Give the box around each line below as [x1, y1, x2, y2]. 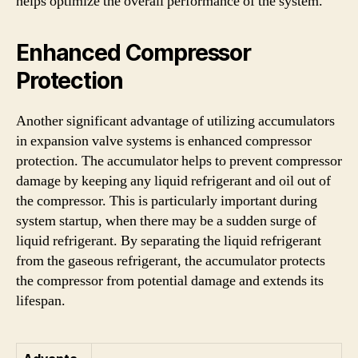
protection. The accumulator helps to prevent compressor [16, 151, 342, 170]
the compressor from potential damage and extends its [16, 271, 324, 290]
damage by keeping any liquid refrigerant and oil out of [16, 171, 331, 190]
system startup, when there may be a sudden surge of [16, 211, 316, 230]
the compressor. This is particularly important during [16, 191, 317, 210]
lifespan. [16, 291, 66, 310]
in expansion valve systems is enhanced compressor [16, 131, 312, 150]
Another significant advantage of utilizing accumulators [16, 111, 335, 130]
